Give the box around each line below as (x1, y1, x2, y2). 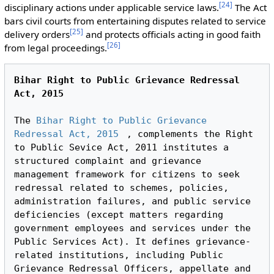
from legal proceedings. (4, 41, 107, 54)
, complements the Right (127, 128, 254, 140)
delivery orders (4, 28, 70, 40)
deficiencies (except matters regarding (14, 209, 224, 221)
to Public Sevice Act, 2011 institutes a (14, 142, 229, 154)
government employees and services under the (14, 223, 251, 234)
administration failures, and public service (14, 196, 251, 207)
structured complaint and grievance (14, 155, 202, 167)
